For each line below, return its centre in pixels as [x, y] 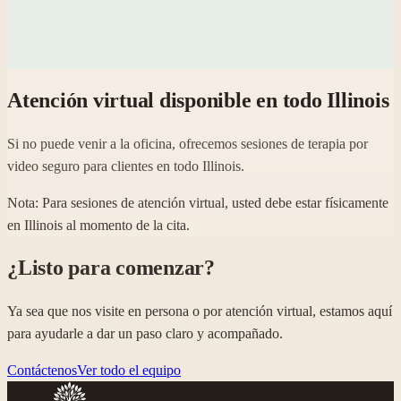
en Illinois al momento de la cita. [98, 225]
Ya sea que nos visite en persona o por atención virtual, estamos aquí [200, 311]
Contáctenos [42, 370]
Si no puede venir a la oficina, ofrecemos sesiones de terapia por [188, 143]
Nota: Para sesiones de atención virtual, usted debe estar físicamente [198, 202]
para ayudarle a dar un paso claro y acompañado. [145, 333]
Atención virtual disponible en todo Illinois [198, 100]
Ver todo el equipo [129, 370]
